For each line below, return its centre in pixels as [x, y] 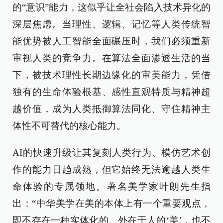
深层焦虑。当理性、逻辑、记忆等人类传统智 [111, 24]
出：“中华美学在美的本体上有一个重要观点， [111, 203]
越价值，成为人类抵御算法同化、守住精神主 [111, 109]
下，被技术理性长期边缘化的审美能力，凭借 [111, 75]
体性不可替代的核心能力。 [69, 126]
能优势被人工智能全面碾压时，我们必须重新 [111, 41]
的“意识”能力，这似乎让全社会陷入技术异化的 [111, 7]
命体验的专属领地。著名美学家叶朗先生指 [111, 186]
